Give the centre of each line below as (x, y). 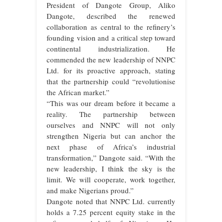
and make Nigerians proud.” (90, 191)
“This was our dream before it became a (111, 103)
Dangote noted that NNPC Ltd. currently (111, 201)
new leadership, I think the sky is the (111, 169)
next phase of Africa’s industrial (111, 147)
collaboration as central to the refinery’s (111, 27)
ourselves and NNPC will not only (111, 125)
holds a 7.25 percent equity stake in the (111, 212)
